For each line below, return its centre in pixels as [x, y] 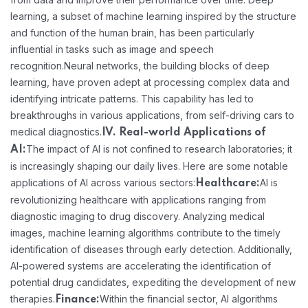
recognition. [37, 65]
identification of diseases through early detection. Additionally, [151, 249]
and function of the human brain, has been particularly [132, 32]
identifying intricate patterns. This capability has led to [132, 98]
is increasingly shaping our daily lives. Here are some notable [149, 166]
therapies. [33, 298]
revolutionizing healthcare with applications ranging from [138, 199]
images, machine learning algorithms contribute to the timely [145, 232]
